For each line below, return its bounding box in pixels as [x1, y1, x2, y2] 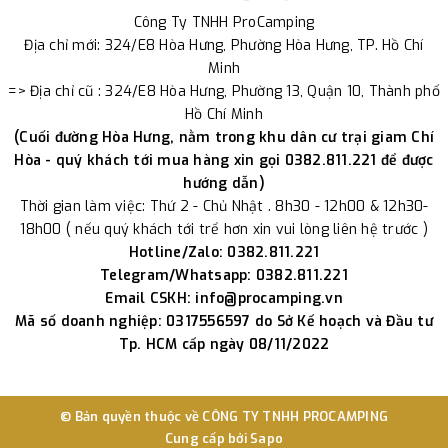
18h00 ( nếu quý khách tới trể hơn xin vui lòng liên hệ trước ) [20, 220, 428, 240]
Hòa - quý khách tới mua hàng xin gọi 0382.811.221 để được [14, 151, 434, 171]
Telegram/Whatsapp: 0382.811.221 [100, 266, 348, 286]
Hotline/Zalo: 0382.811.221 [128, 243, 320, 263]
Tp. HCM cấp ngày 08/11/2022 [118, 335, 330, 355]
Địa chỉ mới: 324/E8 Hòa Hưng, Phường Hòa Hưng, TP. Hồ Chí [24, 36, 424, 56]
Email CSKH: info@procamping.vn [105, 289, 343, 309]
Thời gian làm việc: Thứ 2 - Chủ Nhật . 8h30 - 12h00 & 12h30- [19, 197, 429, 217]
